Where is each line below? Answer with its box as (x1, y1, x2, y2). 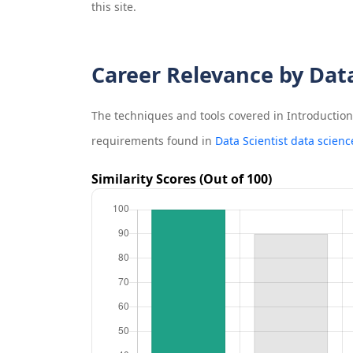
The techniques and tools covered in (91, 108, 287, 124)
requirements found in (91, 133, 215, 149)
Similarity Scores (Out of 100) (91, 170, 272, 188)
